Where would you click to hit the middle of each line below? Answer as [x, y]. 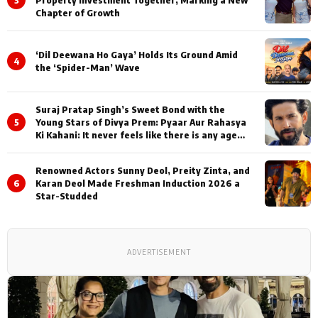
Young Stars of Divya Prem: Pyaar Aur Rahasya [141, 122]
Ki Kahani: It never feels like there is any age [136, 135]
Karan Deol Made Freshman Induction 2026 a [138, 183]
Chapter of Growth [78, 13]
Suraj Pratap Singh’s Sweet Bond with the [130, 110]
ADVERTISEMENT [159, 251]
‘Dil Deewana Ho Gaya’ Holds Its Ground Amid [137, 55]
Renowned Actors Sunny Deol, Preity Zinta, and [143, 171]
